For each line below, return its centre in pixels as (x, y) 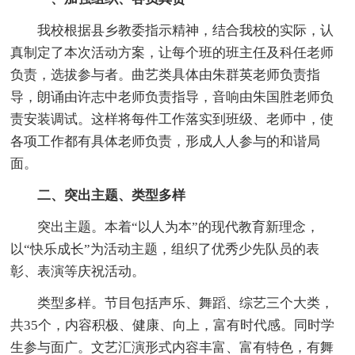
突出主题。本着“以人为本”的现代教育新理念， (165, 227)
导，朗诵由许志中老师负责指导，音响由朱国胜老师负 (172, 97)
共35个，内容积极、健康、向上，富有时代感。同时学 (173, 325)
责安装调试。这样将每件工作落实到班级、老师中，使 (172, 119)
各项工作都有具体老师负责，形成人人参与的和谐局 (166, 141)
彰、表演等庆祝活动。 (78, 271)
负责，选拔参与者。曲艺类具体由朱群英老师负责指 (166, 74)
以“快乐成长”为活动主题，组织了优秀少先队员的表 (165, 249)
